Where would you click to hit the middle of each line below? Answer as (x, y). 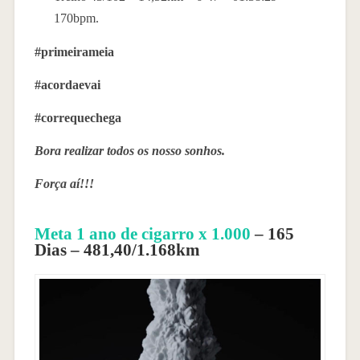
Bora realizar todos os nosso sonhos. (129, 150)
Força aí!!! (64, 183)
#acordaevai (67, 84)
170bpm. (76, 18)
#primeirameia (74, 51)
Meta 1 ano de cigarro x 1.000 (142, 233)
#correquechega (78, 117)
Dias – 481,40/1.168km (117, 249)
